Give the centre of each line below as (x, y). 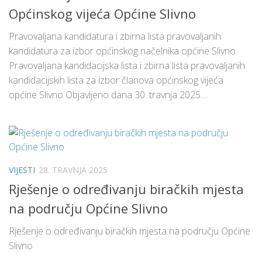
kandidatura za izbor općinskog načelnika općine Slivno (122, 51)
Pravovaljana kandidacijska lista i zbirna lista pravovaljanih (127, 66)
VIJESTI (22, 170)
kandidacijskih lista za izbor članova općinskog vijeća (116, 80)
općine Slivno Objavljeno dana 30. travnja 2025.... (108, 95)
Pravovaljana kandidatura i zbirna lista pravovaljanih (115, 37)
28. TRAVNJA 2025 (73, 170)
